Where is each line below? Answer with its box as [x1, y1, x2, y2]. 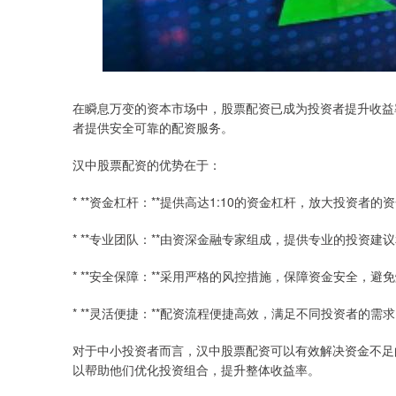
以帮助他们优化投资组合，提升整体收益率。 [72, 361, 320, 378]
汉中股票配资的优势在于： [72, 156, 221, 173]
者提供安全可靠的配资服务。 [72, 118, 233, 136]
